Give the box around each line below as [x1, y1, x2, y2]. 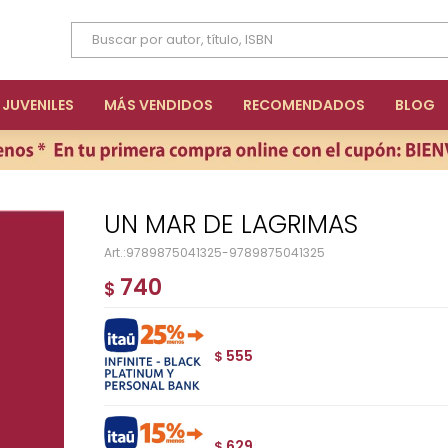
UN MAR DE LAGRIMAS [121, 207, 358, 242]
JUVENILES [2, 95, 74, 115]
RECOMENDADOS [243, 95, 365, 115]
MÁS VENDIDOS [104, 95, 213, 115]
